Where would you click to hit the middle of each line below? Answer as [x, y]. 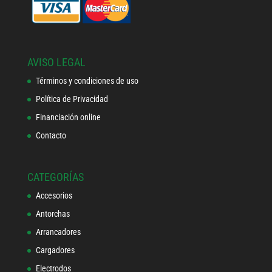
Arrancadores [58, 232]
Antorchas [53, 214]
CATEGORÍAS [55, 177]
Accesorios [54, 196]
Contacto [51, 136]
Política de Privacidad [72, 99]
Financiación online [68, 117]
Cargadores [55, 250]
